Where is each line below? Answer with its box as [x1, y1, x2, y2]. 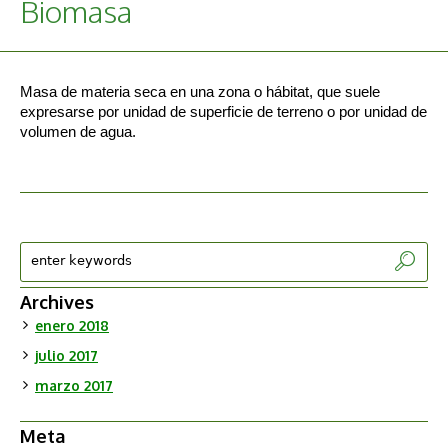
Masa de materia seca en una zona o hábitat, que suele [20, 83, 380, 101]
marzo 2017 [35, 377, 113, 395]
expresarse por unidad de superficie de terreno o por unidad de [20, 103, 427, 121]
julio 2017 [35, 347, 98, 365]
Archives [20, 291, 94, 314]
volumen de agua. [20, 123, 136, 141]
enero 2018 [35, 317, 109, 335]
